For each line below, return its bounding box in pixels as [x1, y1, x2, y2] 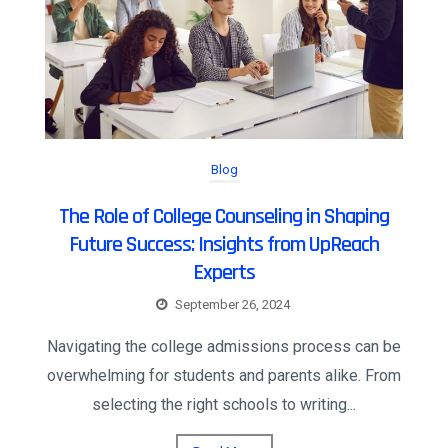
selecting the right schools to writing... [92, 395, 356, 415]
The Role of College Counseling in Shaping [59, 203, 389, 232]
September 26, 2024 [174, 297, 290, 313]
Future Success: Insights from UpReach [69, 231, 379, 260]
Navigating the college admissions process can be [47, 337, 401, 357]
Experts [193, 259, 255, 288]
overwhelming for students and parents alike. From [47, 366, 401, 386]
